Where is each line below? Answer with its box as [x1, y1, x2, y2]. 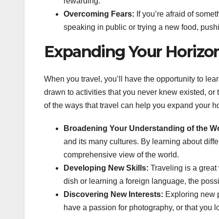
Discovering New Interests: [64, 190, 163, 199]
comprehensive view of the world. [64, 151, 179, 159]
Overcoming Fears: [64, 9, 134, 18]
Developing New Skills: [64, 164, 149, 173]
